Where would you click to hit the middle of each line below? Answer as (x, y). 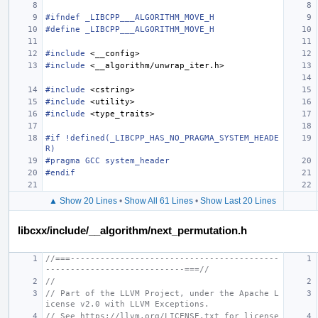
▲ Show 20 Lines (83, 201)
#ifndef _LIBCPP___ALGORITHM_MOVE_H (130, 17)
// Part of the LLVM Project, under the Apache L (162, 293)
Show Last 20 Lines (238, 201)
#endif (60, 172)
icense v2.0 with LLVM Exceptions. (127, 304)
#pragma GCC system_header (108, 160)
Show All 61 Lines (159, 201)
